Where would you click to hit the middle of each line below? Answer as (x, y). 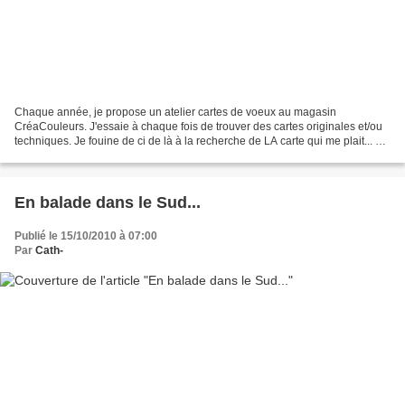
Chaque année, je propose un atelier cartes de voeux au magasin (175, 112)
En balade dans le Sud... (108, 202)
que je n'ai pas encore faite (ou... (94, 155)
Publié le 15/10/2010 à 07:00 (86, 235)
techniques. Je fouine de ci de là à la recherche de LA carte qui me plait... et (199, 141)
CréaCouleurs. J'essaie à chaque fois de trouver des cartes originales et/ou (198, 126)
